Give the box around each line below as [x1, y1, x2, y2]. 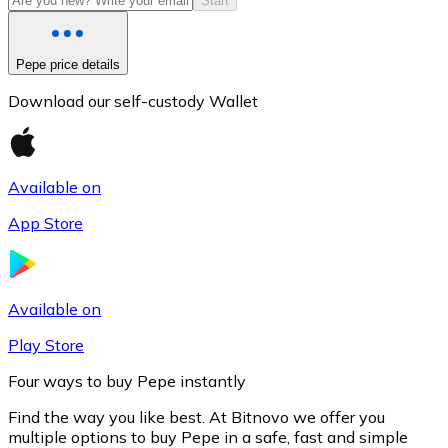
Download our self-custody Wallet [8, 90, 258, 111]
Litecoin [47, 235, 106, 255]
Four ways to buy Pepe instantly [8, 370, 246, 391]
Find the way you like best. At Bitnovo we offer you [8, 406, 385, 427]
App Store [8, 212, 83, 233]
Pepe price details [16, 56, 120, 72]
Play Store [8, 334, 84, 355]
